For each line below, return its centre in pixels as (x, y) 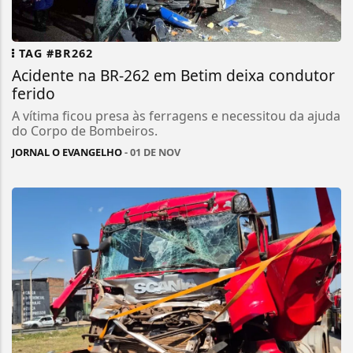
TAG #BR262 (54, 54)
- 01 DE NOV (151, 152)
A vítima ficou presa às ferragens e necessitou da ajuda (176, 116)
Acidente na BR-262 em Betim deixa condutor (173, 76)
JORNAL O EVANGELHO (67, 152)
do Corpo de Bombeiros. (85, 131)
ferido (33, 94)
